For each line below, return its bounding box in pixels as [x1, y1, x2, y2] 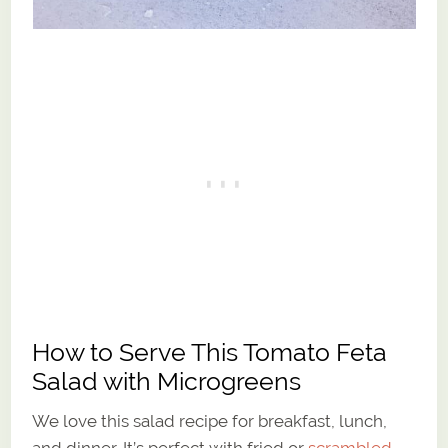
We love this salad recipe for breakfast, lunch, [32, 411, 388, 432]
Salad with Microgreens [32, 367, 302, 397]
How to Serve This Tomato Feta [32, 338, 388, 368]
